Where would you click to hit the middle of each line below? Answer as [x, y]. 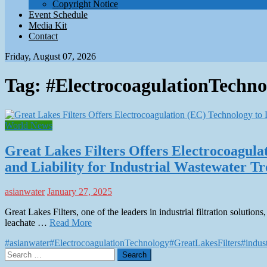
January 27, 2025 [80, 192]
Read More [71, 223]
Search [17, 253]
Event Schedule [58, 14]
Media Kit [48, 25]
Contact [43, 36]
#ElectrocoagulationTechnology [109, 243]
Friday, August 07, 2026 [50, 56]
